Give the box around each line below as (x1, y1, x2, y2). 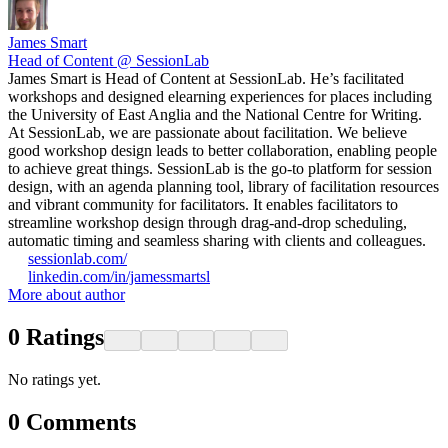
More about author (8, 286, 125, 304)
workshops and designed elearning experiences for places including (8, 88, 432, 106)
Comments (26, 409, 136, 436)
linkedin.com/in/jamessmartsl (28, 268, 210, 286)
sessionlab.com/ (28, 250, 127, 268)
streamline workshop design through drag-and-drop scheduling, (8, 214, 407, 232)
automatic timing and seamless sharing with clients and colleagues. (8, 232, 426, 250)
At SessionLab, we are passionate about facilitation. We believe (8, 124, 407, 142)
